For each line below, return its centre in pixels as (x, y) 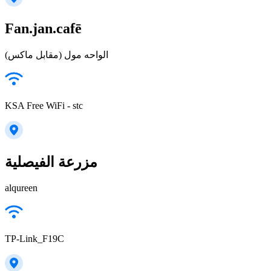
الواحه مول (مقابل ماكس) (57, 55)
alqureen (21, 188)
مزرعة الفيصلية (51, 162)
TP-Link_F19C (34, 239)
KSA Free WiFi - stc (44, 106)
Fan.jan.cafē (43, 29)
